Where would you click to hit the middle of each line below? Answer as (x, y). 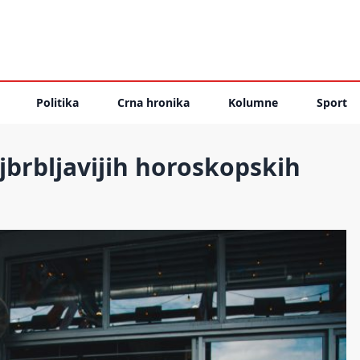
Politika (57, 102)
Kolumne (253, 102)
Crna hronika (153, 102)
